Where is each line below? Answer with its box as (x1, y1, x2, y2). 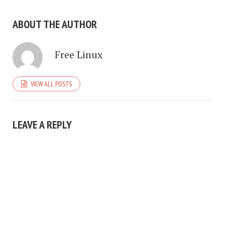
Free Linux (55, 48, 102, 62)
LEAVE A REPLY (13, 118, 72, 132)
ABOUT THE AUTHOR (13, 17, 97, 32)
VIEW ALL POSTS (31, 79, 72, 89)
